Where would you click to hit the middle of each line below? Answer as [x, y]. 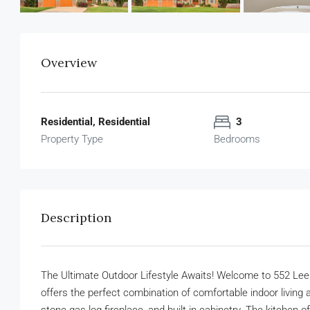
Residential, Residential [95, 122]
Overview [69, 63]
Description [76, 218]
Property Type [72, 139]
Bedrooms [237, 139]
